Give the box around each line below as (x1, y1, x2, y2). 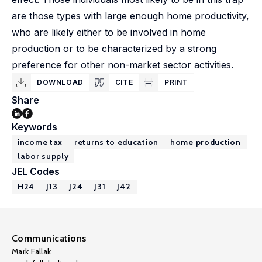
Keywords (12, 121, 57, 133)
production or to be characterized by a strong (12, 43, 216, 54)
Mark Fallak (12, 246, 51, 257)
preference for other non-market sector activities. (12, 59, 233, 71)
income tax (18, 137, 63, 147)
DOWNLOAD (37, 78, 84, 87)
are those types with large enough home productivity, (12, 10, 249, 22)
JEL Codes (12, 166, 60, 177)
